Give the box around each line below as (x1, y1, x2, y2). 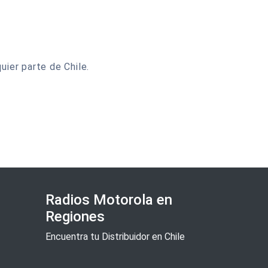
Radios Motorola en (45, 191, 172, 208)
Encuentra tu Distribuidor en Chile (45, 231, 185, 242)
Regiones (45, 208, 105, 225)
